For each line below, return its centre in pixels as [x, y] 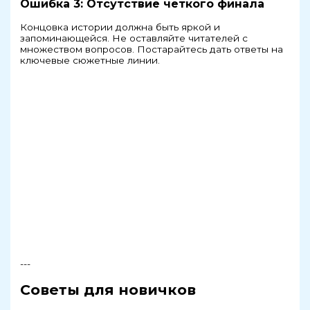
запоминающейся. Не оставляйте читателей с [134, 38]
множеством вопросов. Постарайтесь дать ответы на [152, 49]
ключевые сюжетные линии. [90, 61]
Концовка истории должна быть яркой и [120, 27]
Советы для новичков [108, 289]
